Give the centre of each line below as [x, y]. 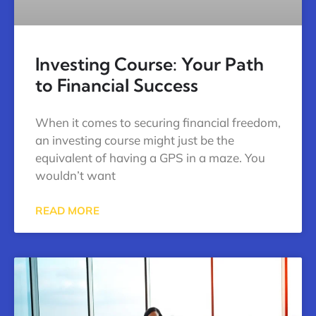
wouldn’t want [75, 175]
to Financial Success [117, 85]
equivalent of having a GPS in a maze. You [150, 157]
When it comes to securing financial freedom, [158, 122]
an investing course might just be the [135, 140]
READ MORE [67, 210]
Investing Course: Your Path [150, 63]
